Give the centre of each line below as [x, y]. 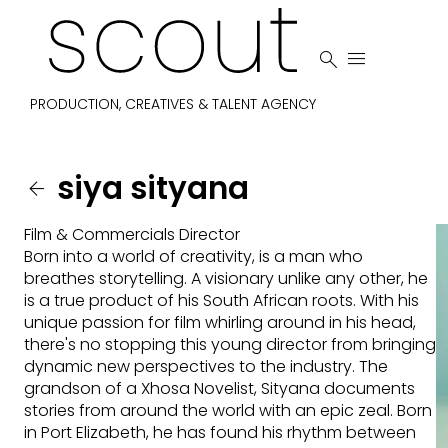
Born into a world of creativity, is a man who [193, 256]
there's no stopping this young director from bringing [230, 344]
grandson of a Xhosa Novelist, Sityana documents [219, 388]
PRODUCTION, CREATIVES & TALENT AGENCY [173, 104]
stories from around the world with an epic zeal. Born [228, 410]
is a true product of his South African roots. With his [221, 300]
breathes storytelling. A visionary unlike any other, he [226, 278]
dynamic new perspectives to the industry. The [206, 366]
